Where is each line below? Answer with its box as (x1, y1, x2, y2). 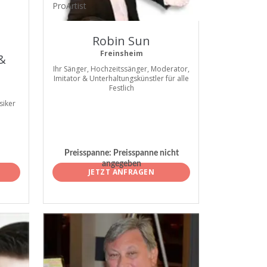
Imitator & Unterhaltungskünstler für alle (54, 73, 189, 83)
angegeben (101, 160, 141, 169)
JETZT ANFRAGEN (88, 166, 155, 177)
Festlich (108, 83, 134, 93)
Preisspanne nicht (111, 149, 179, 158)
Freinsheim (100, 48, 143, 58)
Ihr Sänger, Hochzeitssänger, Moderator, (53, 64, 190, 74)
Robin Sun (92, 33, 150, 49)
